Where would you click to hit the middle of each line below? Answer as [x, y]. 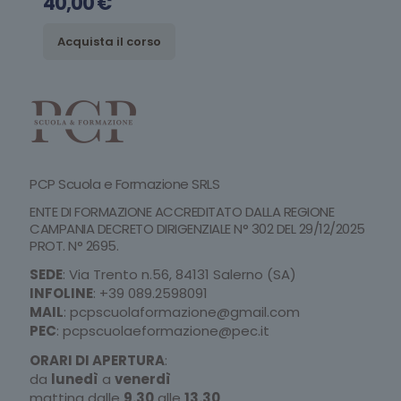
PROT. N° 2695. [74, 246]
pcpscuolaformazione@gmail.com [185, 312]
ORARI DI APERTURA [97, 361]
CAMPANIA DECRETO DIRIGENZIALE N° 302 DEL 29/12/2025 [197, 229]
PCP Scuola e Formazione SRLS [124, 184]
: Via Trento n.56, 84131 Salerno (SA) [179, 275]
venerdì [143, 380]
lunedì [75, 380]
